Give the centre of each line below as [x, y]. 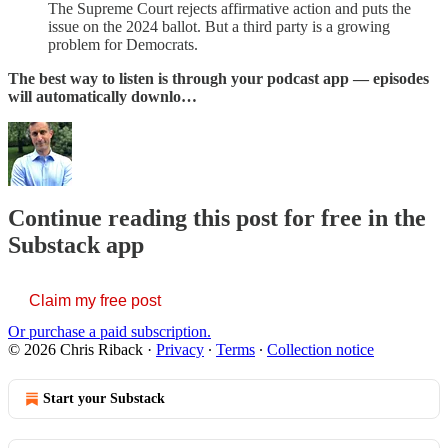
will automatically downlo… [102, 96]
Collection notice [320, 350]
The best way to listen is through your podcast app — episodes [218, 78]
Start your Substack [104, 399]
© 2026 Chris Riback [75, 350]
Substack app [76, 245]
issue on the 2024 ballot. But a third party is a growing [219, 26]
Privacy [180, 350]
